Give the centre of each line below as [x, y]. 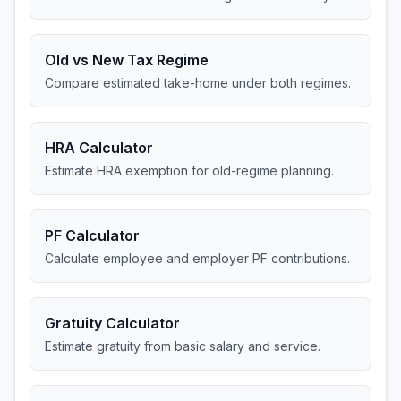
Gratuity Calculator [112, 323]
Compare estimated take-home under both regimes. [198, 83]
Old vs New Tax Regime [127, 60]
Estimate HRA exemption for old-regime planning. [189, 171]
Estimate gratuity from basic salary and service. [183, 346]
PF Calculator [92, 235]
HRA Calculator [99, 148]
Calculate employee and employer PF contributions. [197, 258]
